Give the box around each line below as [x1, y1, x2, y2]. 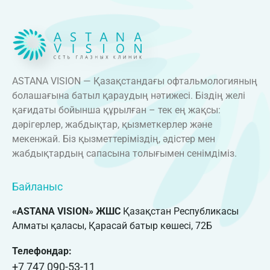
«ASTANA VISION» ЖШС [12, 206, 123, 218]
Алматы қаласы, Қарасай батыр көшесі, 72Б [12, 220, 212, 232]
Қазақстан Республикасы [123, 206, 239, 218]
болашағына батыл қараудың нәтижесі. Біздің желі [12, 89, 245, 101]
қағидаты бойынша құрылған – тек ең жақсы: [12, 104, 221, 116]
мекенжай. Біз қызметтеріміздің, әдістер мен [12, 133, 215, 145]
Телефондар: [12, 245, 72, 257]
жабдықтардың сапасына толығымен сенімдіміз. [12, 147, 237, 159]
